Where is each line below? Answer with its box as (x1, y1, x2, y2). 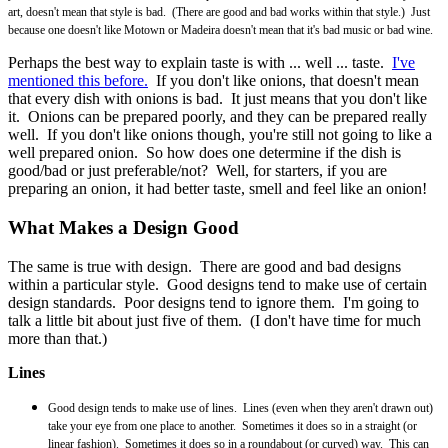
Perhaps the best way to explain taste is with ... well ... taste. (8, 54, 392, 72)
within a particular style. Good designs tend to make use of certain (8, 275, 427, 293)
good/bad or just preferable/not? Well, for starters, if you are (8, 162, 387, 180)
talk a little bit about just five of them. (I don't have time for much (8, 311, 421, 329)
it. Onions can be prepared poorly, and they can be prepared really (8, 108, 427, 126)
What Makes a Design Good (8, 216, 239, 238)
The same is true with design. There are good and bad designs (8, 257, 401, 275)
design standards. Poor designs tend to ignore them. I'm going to (8, 293, 419, 311)
